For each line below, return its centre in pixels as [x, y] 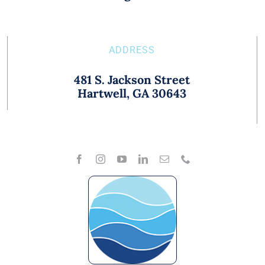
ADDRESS [132, 50]
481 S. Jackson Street [132, 80]
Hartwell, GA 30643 [132, 93]
